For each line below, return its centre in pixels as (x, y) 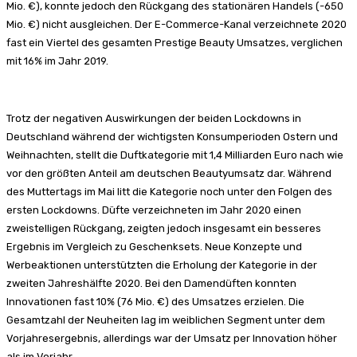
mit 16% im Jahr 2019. (57, 61)
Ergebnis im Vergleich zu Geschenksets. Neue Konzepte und (154, 246)
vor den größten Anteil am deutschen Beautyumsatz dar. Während (169, 173)
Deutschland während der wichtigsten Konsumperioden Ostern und (172, 136)
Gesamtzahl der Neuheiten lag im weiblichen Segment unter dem (166, 320)
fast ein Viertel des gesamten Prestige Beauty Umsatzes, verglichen (175, 42)
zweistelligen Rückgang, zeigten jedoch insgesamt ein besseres (164, 228)
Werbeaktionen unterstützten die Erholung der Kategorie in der (162, 265)
